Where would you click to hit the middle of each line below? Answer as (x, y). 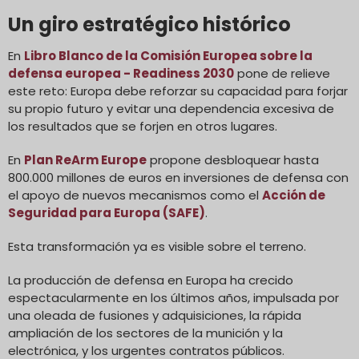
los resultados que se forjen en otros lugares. (143, 126)
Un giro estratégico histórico (149, 24)
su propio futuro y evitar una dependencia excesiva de (171, 108)
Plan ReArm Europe (85, 159)
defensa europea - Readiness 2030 (121, 73)
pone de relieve (282, 73)
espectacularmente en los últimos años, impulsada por (173, 297)
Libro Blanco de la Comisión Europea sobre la (168, 55)
